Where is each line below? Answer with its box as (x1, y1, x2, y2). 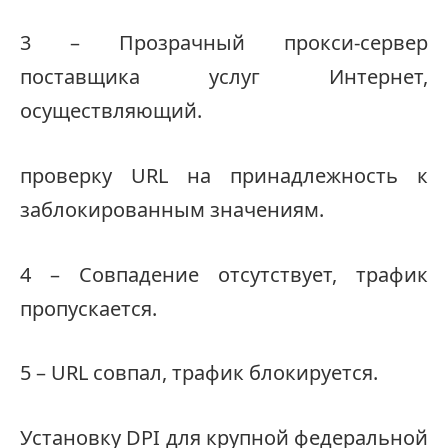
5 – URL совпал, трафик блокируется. (20, 359, 378, 387)
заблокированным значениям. (20, 195, 324, 223)
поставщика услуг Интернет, (20, 63, 428, 91)
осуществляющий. (20, 97, 202, 125)
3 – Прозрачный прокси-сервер (20, 29, 428, 57)
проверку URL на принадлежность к (20, 161, 428, 189)
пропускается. (20, 294, 157, 322)
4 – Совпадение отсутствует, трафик (20, 260, 428, 288)
